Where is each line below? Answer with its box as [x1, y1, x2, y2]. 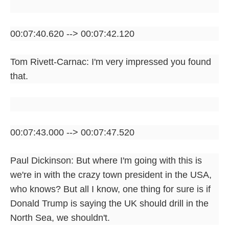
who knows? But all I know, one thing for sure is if [10, 184, 211, 194]
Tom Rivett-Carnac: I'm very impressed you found [10, 56, 211, 67]
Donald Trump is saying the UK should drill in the [10, 198, 209, 209]
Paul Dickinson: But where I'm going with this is [10, 155, 202, 166]
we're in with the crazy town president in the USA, [10, 169, 212, 180]
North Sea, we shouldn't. [10, 212, 110, 223]
